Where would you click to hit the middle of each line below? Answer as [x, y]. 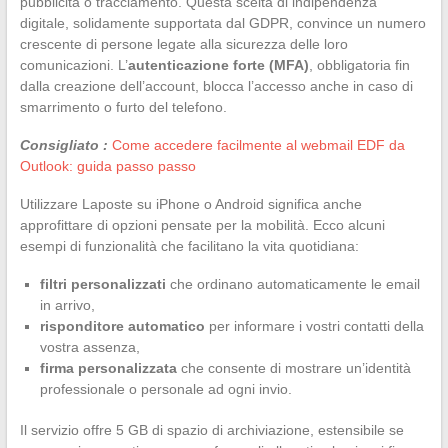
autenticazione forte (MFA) [218, 64]
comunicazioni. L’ [73, 64]
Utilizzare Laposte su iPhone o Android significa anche [190, 203]
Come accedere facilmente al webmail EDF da [258, 144]
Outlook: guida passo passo [107, 165]
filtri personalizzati [102, 283]
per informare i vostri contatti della [314, 325]
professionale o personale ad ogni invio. [165, 388]
